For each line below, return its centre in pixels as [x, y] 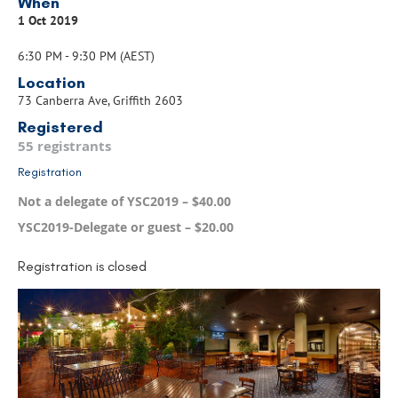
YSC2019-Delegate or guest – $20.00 [126, 227]
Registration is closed [82, 266]
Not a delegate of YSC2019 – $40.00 [124, 201]
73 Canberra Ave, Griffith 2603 [100, 100]
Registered [60, 127]
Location [52, 83]
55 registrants [64, 146]
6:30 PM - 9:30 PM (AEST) [86, 56]
